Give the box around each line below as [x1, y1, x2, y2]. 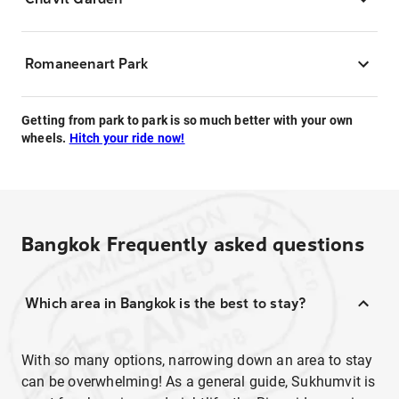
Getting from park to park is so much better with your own [21, 113, 354, 127]
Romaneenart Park [25, 55, 149, 72]
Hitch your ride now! [69, 131, 185, 145]
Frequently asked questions [106, 233, 364, 256]
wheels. [21, 131, 69, 145]
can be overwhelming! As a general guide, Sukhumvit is [21, 373, 376, 390]
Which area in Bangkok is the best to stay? [25, 295, 306, 312]
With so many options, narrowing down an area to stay [21, 352, 373, 369]
